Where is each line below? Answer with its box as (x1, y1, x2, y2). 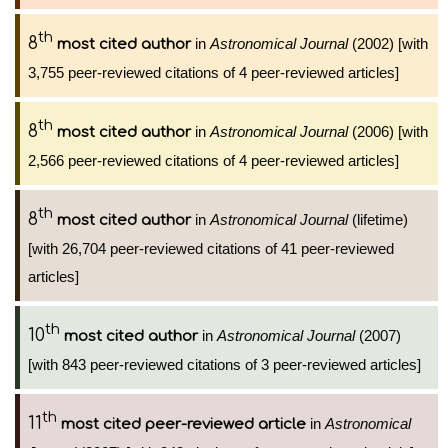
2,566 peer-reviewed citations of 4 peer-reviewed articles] (28, 152, 399, 169)
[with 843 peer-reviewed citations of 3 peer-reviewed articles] (28, 356, 421, 373)
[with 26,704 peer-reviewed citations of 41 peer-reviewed (28, 240, 394, 257)
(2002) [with (348, 35, 428, 52)
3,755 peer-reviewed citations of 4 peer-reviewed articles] (28, 64, 399, 81)
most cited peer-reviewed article (61, 416, 306, 433)
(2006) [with (348, 123, 428, 140)
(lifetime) (348, 211, 408, 228)
